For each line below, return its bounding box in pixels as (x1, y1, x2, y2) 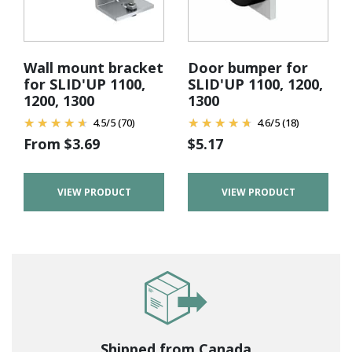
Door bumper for (188, 57, 308, 77)
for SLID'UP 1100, (24, 74, 145, 93)
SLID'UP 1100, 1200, (188, 74, 323, 93)
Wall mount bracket (24, 57, 163, 77)
